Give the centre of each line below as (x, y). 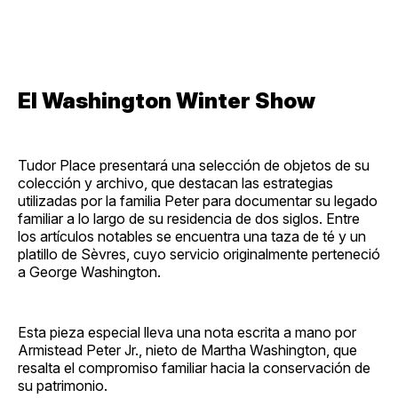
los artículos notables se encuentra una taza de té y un (192, 236)
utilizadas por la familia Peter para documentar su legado (198, 200)
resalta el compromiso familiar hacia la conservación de (194, 367)
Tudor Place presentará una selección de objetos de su (194, 165)
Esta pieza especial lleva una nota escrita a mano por (187, 332)
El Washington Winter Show (167, 100)
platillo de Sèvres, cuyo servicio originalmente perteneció (199, 254)
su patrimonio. (63, 385)
